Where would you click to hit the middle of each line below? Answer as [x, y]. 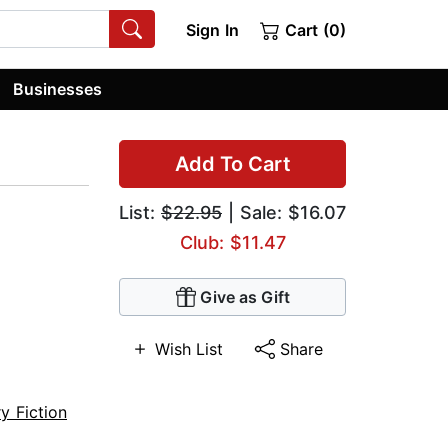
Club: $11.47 [232, 243]
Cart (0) [313, 30]
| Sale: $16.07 [284, 213]
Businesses [58, 88]
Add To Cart [232, 164]
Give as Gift [244, 297]
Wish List [188, 349]
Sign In [212, 30]
